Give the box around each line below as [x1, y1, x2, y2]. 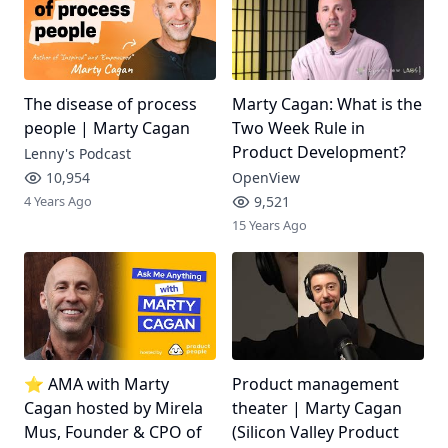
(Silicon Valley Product [231, 420, 399, 443]
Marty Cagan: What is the [231, 92, 422, 115]
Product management [231, 372, 399, 395]
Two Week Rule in [231, 116, 365, 139]
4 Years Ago [24, 191, 92, 210]
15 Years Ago [231, 215, 307, 234]
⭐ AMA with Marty [24, 372, 169, 395]
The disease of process [24, 92, 197, 115]
